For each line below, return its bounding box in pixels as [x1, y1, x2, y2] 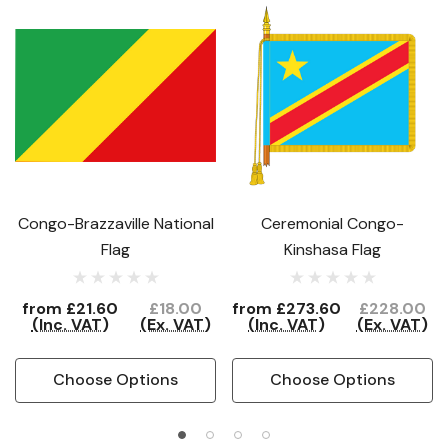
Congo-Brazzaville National [17, 213, 214, 234]
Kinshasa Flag [284, 239, 381, 260]
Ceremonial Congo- [261, 213, 404, 234]
